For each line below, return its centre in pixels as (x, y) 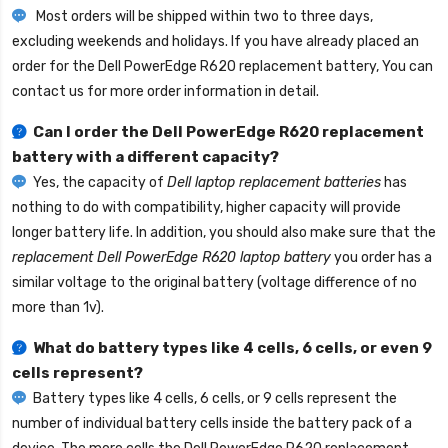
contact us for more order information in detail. (165, 92)
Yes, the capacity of (100, 183)
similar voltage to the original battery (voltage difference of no (214, 283)
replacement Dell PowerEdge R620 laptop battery (171, 258)
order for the (55, 67)
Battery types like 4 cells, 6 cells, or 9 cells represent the (215, 399)
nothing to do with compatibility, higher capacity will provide (206, 208)
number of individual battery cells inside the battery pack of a (212, 424)
